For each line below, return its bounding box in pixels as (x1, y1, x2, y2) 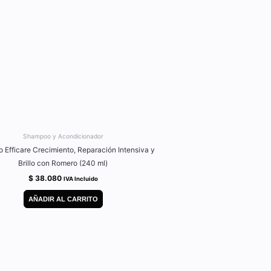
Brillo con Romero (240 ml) (18, 158, 108, 168)
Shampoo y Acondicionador (22, 132, 103, 140)
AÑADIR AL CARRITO (28, 195, 98, 203)
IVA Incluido (63, 175, 98, 183)
